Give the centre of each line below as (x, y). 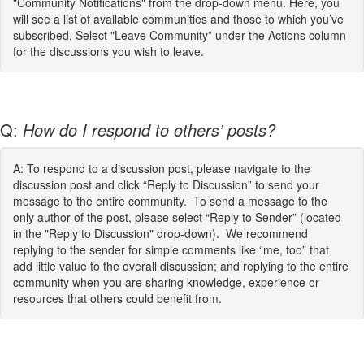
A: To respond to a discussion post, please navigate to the (162, 168)
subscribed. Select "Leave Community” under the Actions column (180, 35)
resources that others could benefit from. (117, 298)
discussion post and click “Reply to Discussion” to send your (166, 184)
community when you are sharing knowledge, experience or (166, 282)
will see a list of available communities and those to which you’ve (178, 18)
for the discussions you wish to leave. (108, 51)
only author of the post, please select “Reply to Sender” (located (177, 217)
